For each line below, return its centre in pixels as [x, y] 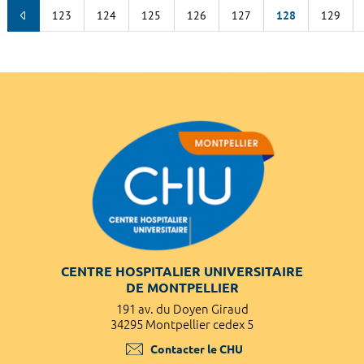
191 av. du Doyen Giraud [182, 309]
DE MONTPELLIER [182, 287]
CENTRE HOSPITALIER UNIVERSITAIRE [182, 271]
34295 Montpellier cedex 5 [182, 324]
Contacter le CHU [196, 349]
